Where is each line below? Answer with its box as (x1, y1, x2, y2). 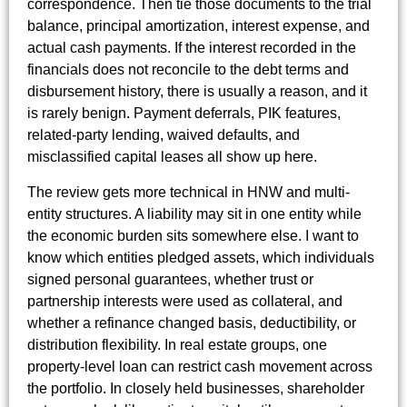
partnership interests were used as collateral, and (27, 293, 342, 309)
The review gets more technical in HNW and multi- (27, 184, 350, 200)
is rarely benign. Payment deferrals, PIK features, (27, 105, 341, 122)
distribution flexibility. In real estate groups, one (27, 336, 327, 352)
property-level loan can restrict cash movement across (27, 358, 372, 374)
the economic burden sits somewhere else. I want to (27, 227, 359, 243)
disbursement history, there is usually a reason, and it (27, 84, 367, 100)
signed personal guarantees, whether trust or (27, 271, 313, 287)
